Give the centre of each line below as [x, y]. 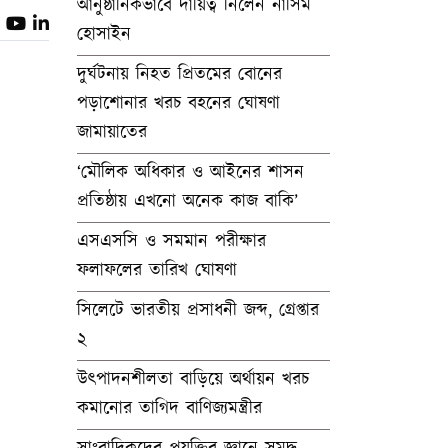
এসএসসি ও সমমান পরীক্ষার [171, 242]
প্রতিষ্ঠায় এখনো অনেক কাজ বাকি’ [187, 202]
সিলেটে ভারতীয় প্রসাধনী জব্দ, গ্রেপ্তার [198, 311]
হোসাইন [104, 35]
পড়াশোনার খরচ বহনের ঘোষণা [178, 104]
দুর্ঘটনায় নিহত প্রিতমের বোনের [179, 75]
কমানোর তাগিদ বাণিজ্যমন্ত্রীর [169, 409]
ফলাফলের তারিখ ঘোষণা [157, 271]
